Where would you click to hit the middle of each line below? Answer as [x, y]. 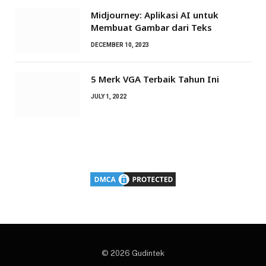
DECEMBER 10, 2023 [120, 45]
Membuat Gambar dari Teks [151, 27]
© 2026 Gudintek [133, 253]
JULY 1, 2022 [109, 96]
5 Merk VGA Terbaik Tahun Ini [155, 79]
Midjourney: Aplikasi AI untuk [155, 15]
